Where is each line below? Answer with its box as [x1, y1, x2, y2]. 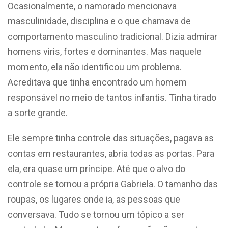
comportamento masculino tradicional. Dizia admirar [8, 31, 217, 42]
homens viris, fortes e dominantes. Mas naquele [8, 46, 202, 57]
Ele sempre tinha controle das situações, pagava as [8, 132, 214, 144]
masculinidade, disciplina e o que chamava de [8, 15, 191, 26]
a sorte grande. [8, 107, 68, 118]
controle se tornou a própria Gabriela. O [8, 178, 163, 189]
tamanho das [163, 178, 218, 189]
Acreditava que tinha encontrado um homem [8, 76, 187, 88]
